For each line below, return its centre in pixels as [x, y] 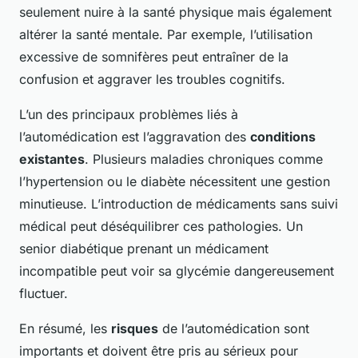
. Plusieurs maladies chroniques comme [204, 159]
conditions [283, 137]
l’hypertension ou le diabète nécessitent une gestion [175, 182]
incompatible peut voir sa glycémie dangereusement [177, 271]
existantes [52, 159]
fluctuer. [44, 294]
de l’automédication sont [234, 329]
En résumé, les [65, 329]
